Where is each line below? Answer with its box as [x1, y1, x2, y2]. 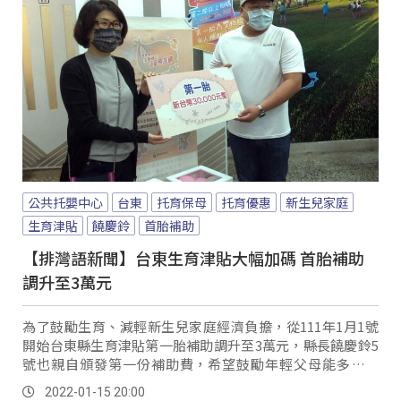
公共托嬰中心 [28, 192, 103, 211]
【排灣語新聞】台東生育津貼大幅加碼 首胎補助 [22, 245, 364, 269]
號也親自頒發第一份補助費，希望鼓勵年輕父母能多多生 [22, 354, 379, 373]
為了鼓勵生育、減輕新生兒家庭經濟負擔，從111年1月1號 [22, 316, 379, 336]
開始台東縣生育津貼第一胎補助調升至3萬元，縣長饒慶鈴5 [22, 335, 379, 354]
